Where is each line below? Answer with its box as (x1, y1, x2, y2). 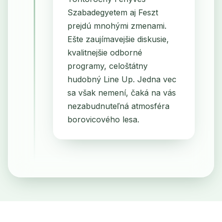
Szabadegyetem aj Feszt (67, 7, 158, 18)
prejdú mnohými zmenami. (67, 21, 166, 31)
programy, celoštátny (67, 61, 148, 71)
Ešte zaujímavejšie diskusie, (67, 34, 169, 45)
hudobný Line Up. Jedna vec (67, 74, 176, 85)
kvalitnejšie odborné (67, 48, 142, 58)
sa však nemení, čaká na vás (67, 88, 176, 98)
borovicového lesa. (67, 114, 139, 125)
